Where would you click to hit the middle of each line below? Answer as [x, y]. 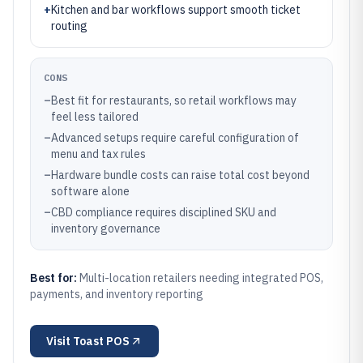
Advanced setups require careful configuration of [175, 138]
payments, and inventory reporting [117, 294]
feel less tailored [95, 117]
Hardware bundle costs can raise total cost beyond [180, 175]
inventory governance [106, 228]
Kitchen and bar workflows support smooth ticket [176, 10]
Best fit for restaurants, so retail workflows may [174, 100]
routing [69, 26]
